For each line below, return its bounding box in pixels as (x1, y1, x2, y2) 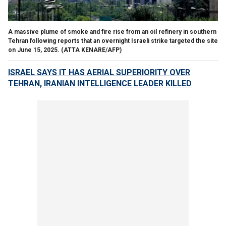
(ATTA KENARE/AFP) (61, 46, 122, 53)
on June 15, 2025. (8, 46, 60, 53)
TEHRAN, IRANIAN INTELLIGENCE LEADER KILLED (8, 78, 192, 88)
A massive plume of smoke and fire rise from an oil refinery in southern (8, 28, 216, 35)
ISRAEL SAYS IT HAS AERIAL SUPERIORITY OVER (8, 67, 190, 77)
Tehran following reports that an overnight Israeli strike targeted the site (8, 37, 218, 44)
